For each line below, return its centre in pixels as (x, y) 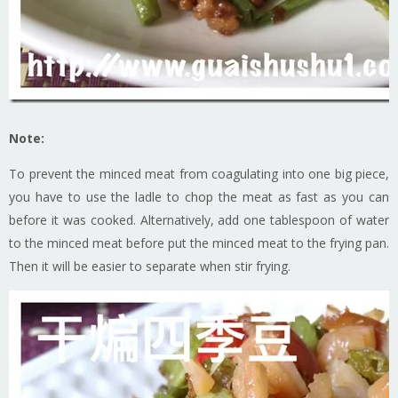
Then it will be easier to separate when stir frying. (150, 266)
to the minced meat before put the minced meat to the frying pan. (199, 243)
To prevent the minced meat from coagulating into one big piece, (199, 173)
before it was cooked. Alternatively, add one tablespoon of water (199, 219)
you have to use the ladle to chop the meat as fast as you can (199, 196)
